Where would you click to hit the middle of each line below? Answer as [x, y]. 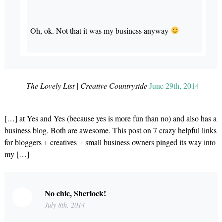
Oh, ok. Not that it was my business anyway [100, 30]
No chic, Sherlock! [75, 193]
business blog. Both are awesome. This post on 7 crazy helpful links [110, 130]
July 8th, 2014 [64, 205]
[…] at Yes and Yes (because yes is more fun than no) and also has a [110, 118]
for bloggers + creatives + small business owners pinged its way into [110, 142]
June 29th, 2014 [174, 85]
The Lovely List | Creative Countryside [86, 85]
